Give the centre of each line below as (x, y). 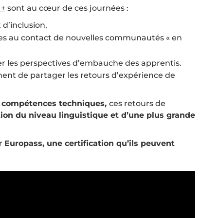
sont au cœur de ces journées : (67, 8)
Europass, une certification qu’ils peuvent (90, 143)
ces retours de (137, 103)
